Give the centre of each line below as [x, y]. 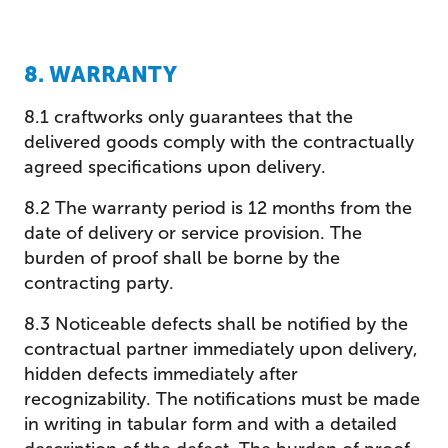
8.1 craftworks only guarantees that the [188, 117]
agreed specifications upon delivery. [175, 167]
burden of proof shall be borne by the [182, 258]
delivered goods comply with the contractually [219, 142]
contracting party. [99, 283]
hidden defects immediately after [161, 374]
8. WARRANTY [100, 74]
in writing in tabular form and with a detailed [210, 424]
